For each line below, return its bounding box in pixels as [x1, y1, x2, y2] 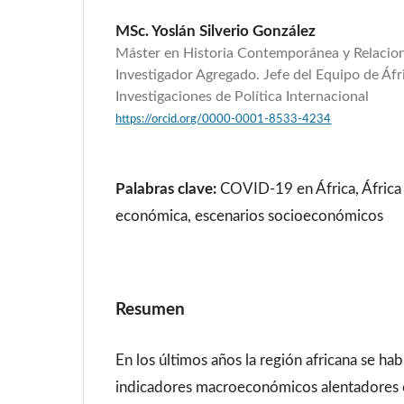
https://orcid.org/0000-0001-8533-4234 [115, 113, 332, 124]
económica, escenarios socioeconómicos [115, 207, 384, 224]
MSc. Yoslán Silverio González [115, 23, 317, 39]
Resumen [115, 299, 186, 318]
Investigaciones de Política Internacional [115, 88, 370, 104]
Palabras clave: [115, 180, 221, 197]
